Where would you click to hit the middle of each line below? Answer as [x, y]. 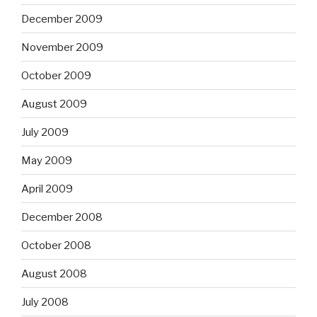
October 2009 [56, 75]
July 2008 [45, 302]
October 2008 [56, 245]
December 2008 [62, 217]
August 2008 [54, 273]
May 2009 [47, 160]
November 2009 [62, 47]
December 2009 [62, 19]
